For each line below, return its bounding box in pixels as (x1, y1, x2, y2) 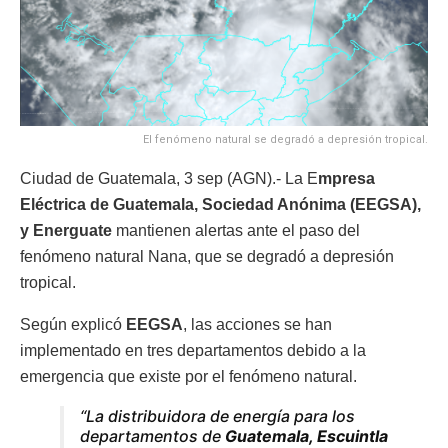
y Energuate (20, 222, 112, 240)
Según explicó (20, 316, 126, 334)
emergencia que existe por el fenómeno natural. (20, 368, 357, 386)
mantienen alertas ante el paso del (112, 222, 360, 240)
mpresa (318, 170, 375, 188)
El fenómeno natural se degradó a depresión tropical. (143, 133, 428, 147)
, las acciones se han (183, 316, 332, 334)
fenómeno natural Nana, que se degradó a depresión (20, 248, 394, 266)
